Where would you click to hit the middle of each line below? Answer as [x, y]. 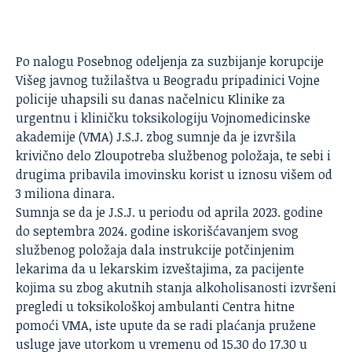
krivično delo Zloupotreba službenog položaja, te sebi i [173, 155]
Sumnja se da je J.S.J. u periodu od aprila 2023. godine [169, 212]
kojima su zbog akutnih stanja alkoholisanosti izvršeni [176, 287]
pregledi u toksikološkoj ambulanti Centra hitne [155, 306]
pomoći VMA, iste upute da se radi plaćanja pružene [166, 325]
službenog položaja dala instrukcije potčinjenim [155, 249]
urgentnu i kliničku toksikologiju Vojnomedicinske [163, 117]
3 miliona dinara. [65, 193]
